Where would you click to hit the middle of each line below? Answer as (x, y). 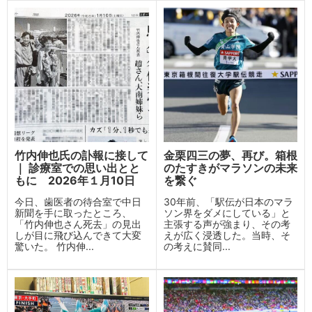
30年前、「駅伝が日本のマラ (228, 201)
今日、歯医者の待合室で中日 (78, 201)
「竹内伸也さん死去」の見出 (78, 224)
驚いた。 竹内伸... (54, 246)
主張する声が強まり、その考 (227, 224)
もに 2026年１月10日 (75, 180)
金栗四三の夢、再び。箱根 (230, 155)
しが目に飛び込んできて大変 (78, 235)
